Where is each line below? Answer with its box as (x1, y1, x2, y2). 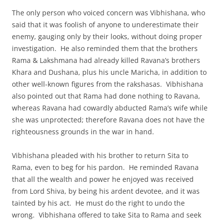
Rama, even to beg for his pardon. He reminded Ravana (12, 162, 199, 172)
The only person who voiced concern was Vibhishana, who (12, 7, 205, 17)
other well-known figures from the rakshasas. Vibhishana (12, 79, 203, 89)
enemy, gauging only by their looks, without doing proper (12, 31, 202, 41)
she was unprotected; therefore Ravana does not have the (12, 114, 205, 124)
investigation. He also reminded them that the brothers (12, 43, 198, 53)
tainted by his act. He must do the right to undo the (12, 198, 185, 208)
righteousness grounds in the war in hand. (12, 126, 154, 136)
